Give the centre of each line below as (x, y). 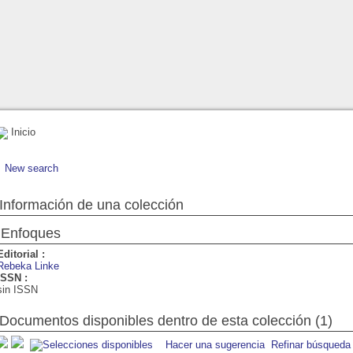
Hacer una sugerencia (215, 344)
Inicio (22, 132)
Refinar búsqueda (311, 344)
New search (32, 168)
